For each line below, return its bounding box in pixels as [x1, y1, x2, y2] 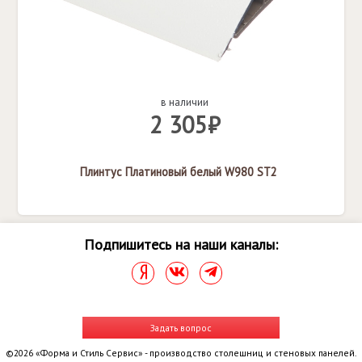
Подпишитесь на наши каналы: [84, 234, 278, 254]
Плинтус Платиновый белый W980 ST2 [80, 163, 278, 179]
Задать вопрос [150, 321, 212, 334]
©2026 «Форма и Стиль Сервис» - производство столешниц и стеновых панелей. [6, 346, 356, 359]
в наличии [161, 95, 209, 108]
